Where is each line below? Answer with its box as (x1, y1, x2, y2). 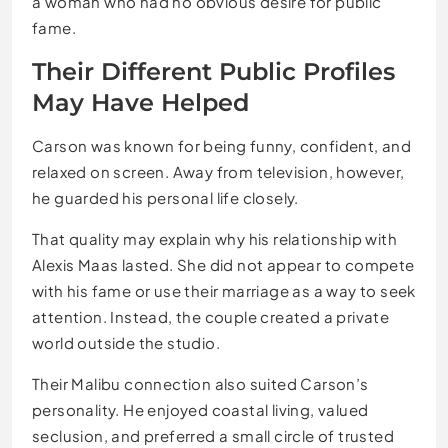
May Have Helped (32, 87, 249, 117)
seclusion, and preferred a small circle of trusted (32, 425, 394, 445)
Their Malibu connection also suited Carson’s (32, 373, 369, 393)
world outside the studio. (32, 332, 220, 352)
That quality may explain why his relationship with (32, 228, 397, 248)
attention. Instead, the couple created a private (32, 306, 390, 326)
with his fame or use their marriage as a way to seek (32, 280, 416, 300)
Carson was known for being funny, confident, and (32, 135, 412, 155)
